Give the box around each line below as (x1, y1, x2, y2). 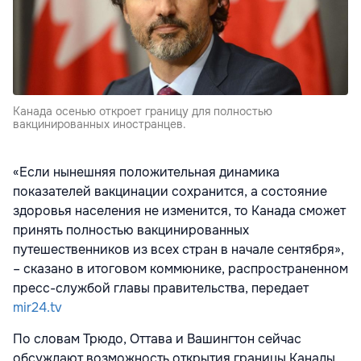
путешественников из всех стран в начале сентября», (13, 241, 344, 259)
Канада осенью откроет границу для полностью (13, 104, 272, 119)
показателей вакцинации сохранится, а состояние (13, 183, 327, 201)
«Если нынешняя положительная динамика (13, 164, 280, 181)
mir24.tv (13, 299, 62, 317)
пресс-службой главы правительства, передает (13, 280, 309, 297)
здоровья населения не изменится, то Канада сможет (13, 202, 346, 220)
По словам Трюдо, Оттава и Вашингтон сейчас (13, 330, 301, 348)
